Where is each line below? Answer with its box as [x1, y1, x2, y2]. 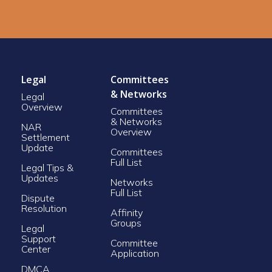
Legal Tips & [21, 161, 73, 174]
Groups [110, 216, 141, 229]
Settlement [21, 131, 70, 143]
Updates [21, 171, 58, 184]
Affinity [110, 206, 143, 219]
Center [21, 242, 50, 255]
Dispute [21, 191, 55, 204]
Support [21, 232, 56, 245]
